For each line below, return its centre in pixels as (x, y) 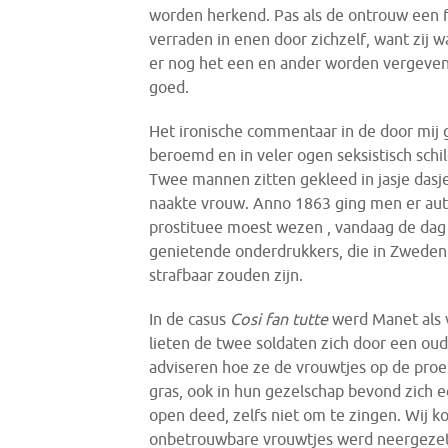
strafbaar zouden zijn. (226, 274)
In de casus (190, 318)
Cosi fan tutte (281, 318)
